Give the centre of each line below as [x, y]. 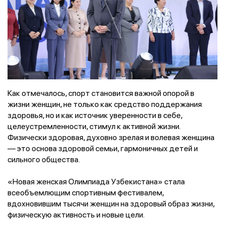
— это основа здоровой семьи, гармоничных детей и [103, 148]
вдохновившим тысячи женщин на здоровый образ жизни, [111, 204]
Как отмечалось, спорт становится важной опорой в [101, 93]
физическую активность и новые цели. [76, 215]
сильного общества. [44, 159]
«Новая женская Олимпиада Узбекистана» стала [96, 182]
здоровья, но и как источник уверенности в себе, [95, 115]
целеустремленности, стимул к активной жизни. [94, 126]
